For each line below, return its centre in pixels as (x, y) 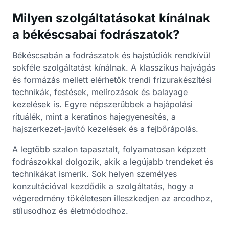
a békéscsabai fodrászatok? (96, 35)
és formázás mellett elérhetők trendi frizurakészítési (112, 80)
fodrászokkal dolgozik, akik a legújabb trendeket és (113, 162)
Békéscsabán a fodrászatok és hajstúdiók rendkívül (111, 55)
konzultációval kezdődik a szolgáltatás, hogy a (103, 186)
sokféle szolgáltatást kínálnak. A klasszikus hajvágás (114, 67)
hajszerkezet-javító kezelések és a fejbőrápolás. (105, 129)
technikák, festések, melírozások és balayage (100, 92)
